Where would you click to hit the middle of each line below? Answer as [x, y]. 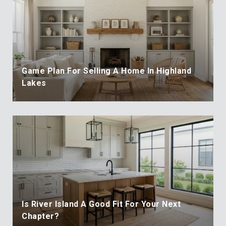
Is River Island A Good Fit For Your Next [101, 204]
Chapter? [40, 216]
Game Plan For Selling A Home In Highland [106, 71]
